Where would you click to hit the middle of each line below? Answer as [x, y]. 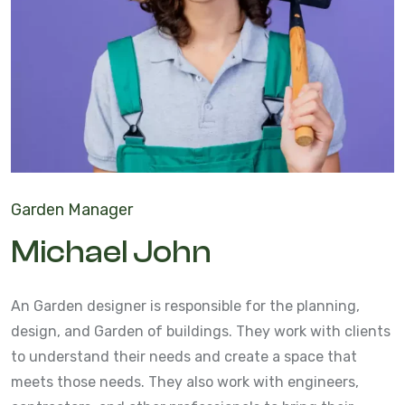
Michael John [111, 252]
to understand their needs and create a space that [184, 356]
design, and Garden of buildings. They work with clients [201, 331]
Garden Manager [72, 209]
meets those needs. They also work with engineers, [185, 381]
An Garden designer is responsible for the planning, [185, 306]
